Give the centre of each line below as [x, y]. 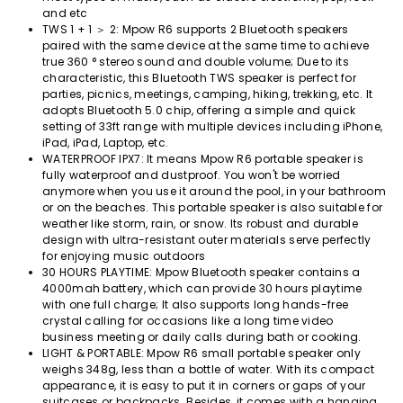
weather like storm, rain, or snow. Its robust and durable [201, 224]
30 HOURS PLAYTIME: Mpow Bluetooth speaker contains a [201, 273]
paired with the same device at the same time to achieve [206, 46]
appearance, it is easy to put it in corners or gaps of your [204, 386]
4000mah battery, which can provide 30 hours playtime [202, 289]
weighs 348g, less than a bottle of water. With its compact [209, 370]
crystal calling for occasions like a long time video [188, 321]
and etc [65, 13]
